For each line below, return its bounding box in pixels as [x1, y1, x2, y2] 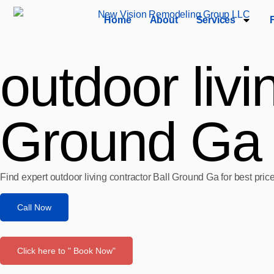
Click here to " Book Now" [17, 246, 116, 256]
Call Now [17, 202, 51, 213]
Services [196, 15, 235, 25]
